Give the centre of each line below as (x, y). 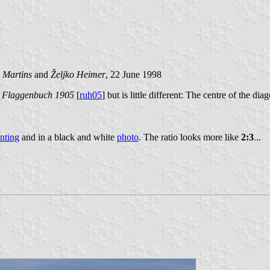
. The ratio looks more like (190, 137)
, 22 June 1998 (133, 75)
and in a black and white (68, 137)
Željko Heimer (78, 75)
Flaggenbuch (27, 95)
